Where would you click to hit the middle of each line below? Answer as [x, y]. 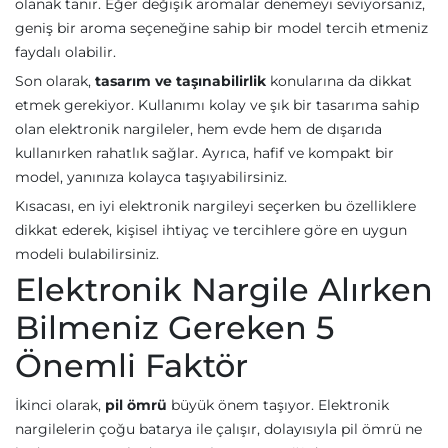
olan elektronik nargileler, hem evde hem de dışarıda [198, 129]
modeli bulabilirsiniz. [87, 254]
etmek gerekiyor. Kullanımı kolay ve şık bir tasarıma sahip [217, 105]
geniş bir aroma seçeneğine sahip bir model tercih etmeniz [221, 28]
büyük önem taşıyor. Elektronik [278, 405]
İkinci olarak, [60, 405]
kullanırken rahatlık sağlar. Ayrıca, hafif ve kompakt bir [204, 153]
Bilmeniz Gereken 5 [174, 327]
